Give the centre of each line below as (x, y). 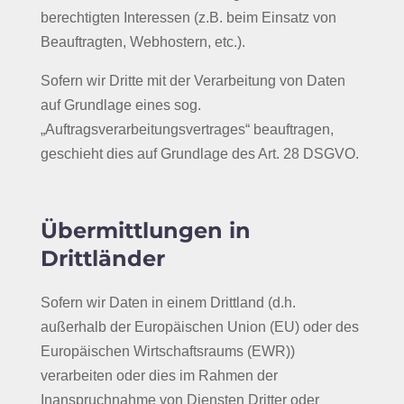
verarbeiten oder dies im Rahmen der (159, 376)
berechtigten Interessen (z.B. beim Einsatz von (188, 18)
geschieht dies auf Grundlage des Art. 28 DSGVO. (199, 154)
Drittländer (102, 258)
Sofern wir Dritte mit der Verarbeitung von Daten (193, 81)
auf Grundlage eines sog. (120, 105)
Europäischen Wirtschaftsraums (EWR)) (167, 351)
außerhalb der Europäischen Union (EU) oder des (199, 327)
